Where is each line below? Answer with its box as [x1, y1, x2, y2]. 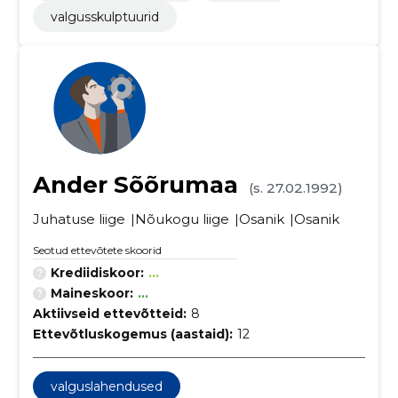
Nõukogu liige [134, 211, 229, 227]
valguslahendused [50, 378, 163, 394]
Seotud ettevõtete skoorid [32, 243, 162, 257]
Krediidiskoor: [50, 265, 144, 281]
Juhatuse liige [32, 211, 125, 227]
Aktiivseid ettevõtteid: [32, 306, 187, 322]
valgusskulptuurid [50, 9, 159, 25]
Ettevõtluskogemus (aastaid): [32, 326, 233, 342]
